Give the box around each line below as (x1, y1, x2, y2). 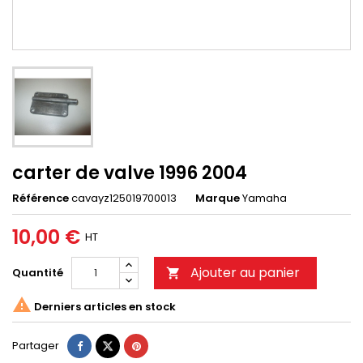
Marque (195, 190, 240, 207)
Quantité (12, 265, 63, 281)
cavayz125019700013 (71, 190, 177, 207)
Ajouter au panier (190, 263, 300, 283)
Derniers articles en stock (32, 298, 176, 314)
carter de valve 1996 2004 (12, 160, 247, 186)
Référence (12, 190, 69, 207)
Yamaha (242, 190, 287, 207)
